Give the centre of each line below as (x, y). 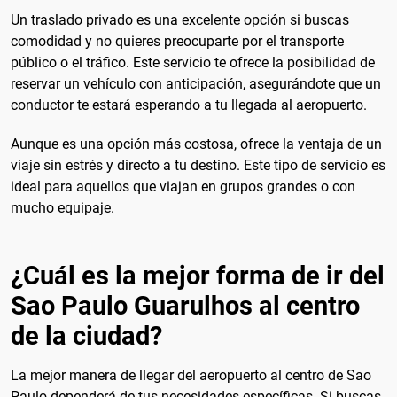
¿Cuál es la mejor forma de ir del (198, 276)
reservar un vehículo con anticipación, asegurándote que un (196, 84)
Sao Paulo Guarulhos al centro (185, 306)
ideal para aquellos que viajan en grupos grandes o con (183, 186)
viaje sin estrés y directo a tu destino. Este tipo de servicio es (198, 165)
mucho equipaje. (62, 207)
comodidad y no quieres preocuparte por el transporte (177, 42)
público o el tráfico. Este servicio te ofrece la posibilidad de (193, 63)
